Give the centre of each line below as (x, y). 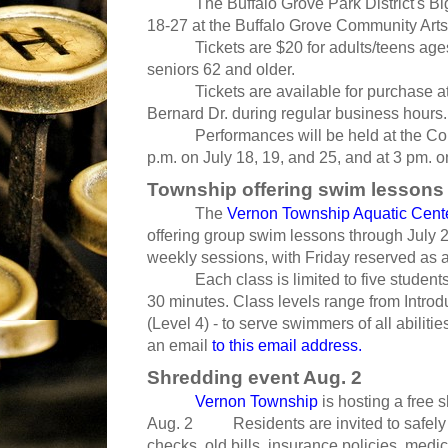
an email (179, 346)
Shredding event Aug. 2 (254, 378)
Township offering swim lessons (295, 190)
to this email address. (287, 346)
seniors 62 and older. (221, 70)
